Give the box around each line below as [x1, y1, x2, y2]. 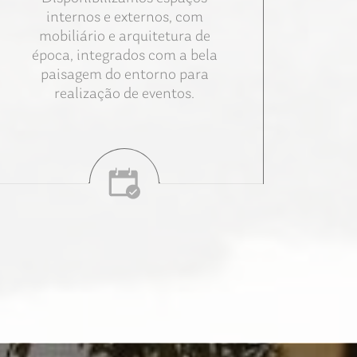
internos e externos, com [45, 9, 203, 25]
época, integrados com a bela [31, 47, 218, 64]
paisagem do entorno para [40, 66, 209, 83]
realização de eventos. [54, 85, 194, 102]
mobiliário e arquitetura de [38, 28, 210, 45]
